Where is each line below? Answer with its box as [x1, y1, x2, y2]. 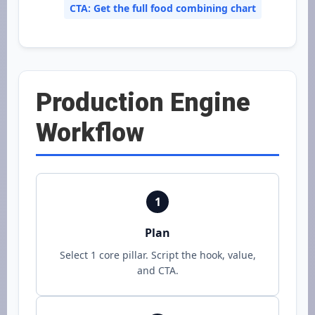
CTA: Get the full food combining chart [70, 1, 256, 15]
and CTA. [136, 264, 179, 277]
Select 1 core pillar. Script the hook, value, [59, 248, 256, 262]
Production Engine [36, 88, 250, 117]
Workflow [36, 118, 144, 148]
